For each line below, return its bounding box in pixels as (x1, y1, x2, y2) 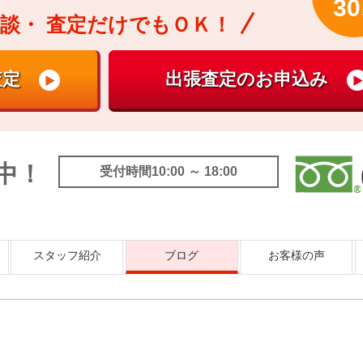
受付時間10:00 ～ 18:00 (100, 164, 237, 178)
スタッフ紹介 (32, 249, 101, 262)
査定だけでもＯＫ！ (41, 13, 232, 36)
